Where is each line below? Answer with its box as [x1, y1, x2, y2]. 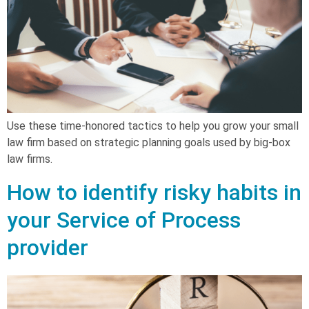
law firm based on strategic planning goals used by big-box [7, 135, 290, 149]
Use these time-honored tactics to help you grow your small [7, 119, 299, 132]
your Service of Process [7, 206, 241, 233]
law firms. [7, 152, 52, 166]
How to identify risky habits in [7, 179, 301, 206]
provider [7, 234, 88, 261]
